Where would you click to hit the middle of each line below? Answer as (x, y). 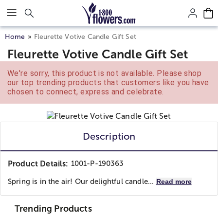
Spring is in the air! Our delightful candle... (82, 182)
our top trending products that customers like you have (108, 82)
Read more (174, 182)
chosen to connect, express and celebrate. (86, 92)
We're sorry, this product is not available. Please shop (105, 73)
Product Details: (38, 164)
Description (109, 136)
